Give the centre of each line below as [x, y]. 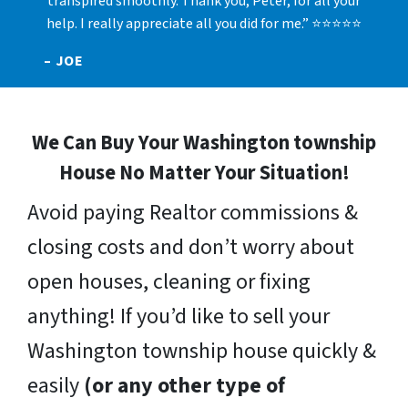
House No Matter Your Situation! [204, 173]
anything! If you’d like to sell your [178, 316]
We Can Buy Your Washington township [204, 143]
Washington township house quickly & [202, 351]
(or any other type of [184, 385]
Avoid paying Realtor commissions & [193, 212]
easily [56, 385]
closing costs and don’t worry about [191, 247]
